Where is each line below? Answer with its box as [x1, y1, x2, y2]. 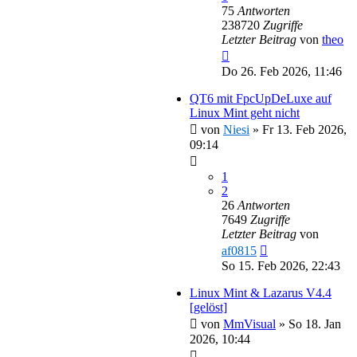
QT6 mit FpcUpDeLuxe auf [190, 91, 331, 105]
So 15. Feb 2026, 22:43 [222, 258, 340, 273]
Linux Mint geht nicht [190, 105, 300, 120]
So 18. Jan [288, 316, 341, 331]
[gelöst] [190, 300, 227, 314]
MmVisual [223, 316, 276, 331]
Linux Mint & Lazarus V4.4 [190, 285, 331, 300]
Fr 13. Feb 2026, [262, 122, 347, 136]
